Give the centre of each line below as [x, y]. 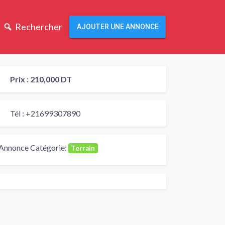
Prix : [20, 79]
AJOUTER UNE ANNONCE [118, 27]
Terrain [83, 148]
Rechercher [38, 27]
